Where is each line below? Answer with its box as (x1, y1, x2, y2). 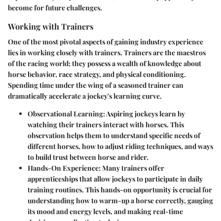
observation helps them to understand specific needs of (28, 131, 200, 141)
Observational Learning (28, 109, 103, 119)
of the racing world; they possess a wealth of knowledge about (8, 59, 201, 69)
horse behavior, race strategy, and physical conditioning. (8, 70, 186, 79)
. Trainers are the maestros (120, 48, 206, 58)
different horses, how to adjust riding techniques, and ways (28, 142, 213, 151)
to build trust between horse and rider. (28, 152, 148, 162)
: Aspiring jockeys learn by (103, 109, 185, 119)
